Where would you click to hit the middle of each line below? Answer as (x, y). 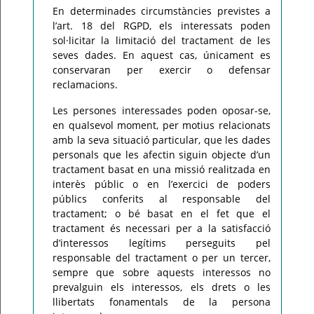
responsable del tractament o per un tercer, (162, 258)
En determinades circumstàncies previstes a (162, 11)
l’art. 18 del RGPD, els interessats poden (162, 26)
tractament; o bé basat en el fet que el (162, 213)
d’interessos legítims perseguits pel (162, 243)
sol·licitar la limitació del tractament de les (162, 40)
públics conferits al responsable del (162, 199)
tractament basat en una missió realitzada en (162, 169)
